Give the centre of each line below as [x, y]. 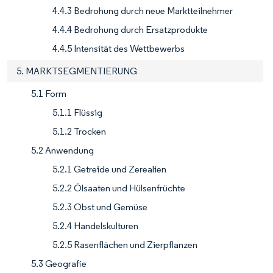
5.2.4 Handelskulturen [95, 225]
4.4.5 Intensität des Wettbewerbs [119, 48]
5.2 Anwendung [62, 150]
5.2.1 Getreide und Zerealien [109, 169]
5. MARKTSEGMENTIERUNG [77, 71]
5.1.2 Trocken [79, 131]
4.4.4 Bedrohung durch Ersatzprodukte [130, 29]
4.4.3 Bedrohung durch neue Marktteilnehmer [143, 10]
